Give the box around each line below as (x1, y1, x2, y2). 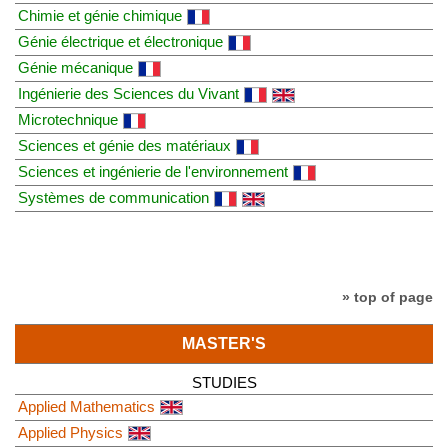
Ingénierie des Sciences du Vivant (18, 84, 239, 102)
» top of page (342, 288, 433, 305)
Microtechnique (18, 110, 118, 128)
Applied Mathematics (18, 397, 155, 415)
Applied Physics (18, 423, 123, 441)
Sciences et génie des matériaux (18, 136, 231, 154)
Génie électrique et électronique (18, 32, 223, 50)
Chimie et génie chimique (18, 6, 182, 24)
